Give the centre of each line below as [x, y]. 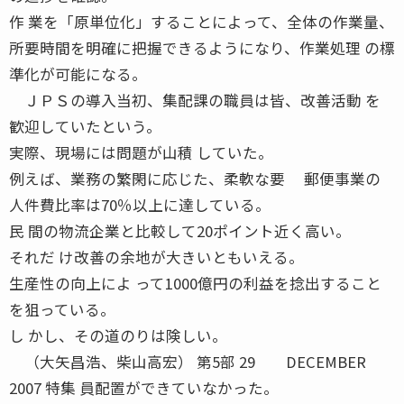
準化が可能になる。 [78, 73]
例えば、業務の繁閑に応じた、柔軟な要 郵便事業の [195, 178]
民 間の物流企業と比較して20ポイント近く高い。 [180, 230]
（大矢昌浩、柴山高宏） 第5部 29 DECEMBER [188, 361]
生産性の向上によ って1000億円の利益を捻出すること [195, 283]
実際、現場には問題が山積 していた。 [141, 152]
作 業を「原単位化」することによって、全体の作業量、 [202, 21]
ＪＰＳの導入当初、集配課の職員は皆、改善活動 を [195, 100]
